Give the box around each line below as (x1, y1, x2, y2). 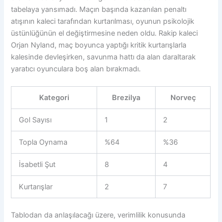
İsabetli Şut (19, 160, 56, 169)
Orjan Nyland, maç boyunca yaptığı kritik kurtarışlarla (11, 40, 187, 50)
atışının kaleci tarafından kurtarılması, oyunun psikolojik (11, 16, 195, 26)
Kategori (39, 93, 69, 102)
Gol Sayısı (19, 115, 52, 124)
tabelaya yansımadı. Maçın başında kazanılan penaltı (11, 4, 187, 14)
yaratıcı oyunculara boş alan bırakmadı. (11, 64, 141, 73)
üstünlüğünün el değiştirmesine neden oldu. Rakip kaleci (11, 28, 198, 38)
